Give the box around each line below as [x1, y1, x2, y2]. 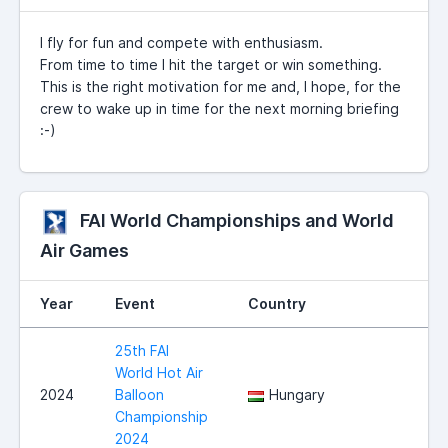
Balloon [115, 386, 164, 404]
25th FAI [115, 342, 169, 360]
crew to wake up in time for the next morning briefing [40, 100, 399, 118]
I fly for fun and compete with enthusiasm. [40, 34, 323, 52]
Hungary [269, 386, 325, 404]
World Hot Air [115, 364, 203, 382]
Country [248, 295, 306, 313]
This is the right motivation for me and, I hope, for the [40, 78, 401, 96]
